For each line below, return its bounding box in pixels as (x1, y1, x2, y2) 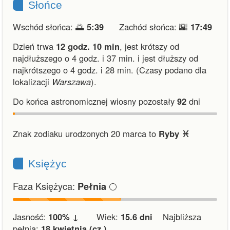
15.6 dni (121, 210, 152, 223)
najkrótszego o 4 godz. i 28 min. (13, 64, 133, 76)
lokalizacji (13, 75, 52, 88)
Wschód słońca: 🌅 (13, 21, 87, 33)
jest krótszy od (125, 40, 179, 52)
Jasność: (13, 210, 48, 223)
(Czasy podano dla (133, 64, 206, 76)
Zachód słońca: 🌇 (119, 21, 190, 33)
